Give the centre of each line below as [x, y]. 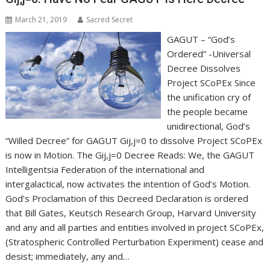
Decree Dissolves [203, 68]
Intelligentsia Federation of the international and [105, 170]
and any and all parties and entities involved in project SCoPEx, [135, 228]
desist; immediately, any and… [68, 256]
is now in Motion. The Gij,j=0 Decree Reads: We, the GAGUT [130, 155]
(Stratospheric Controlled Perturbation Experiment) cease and [135, 242]
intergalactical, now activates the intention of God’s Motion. [128, 184]
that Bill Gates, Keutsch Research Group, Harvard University [131, 213]
